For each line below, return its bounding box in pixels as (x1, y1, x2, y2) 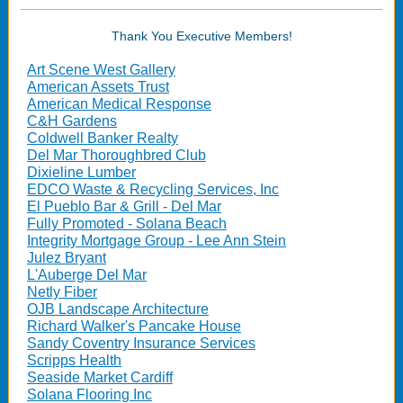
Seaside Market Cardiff (27, 370, 173, 385)
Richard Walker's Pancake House (27, 318, 241, 334)
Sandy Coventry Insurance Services (27, 336, 255, 351)
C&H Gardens (27, 113, 117, 129)
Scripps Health (27, 353, 121, 368)
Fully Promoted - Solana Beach (27, 216, 227, 231)
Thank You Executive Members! (111, 29, 292, 43)
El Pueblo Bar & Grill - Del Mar (27, 199, 221, 214)
